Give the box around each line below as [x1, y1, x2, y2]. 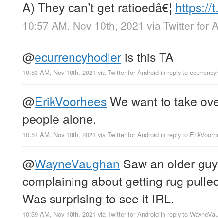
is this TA [121, 48, 174, 66]
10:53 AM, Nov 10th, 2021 [22, 68, 96, 77]
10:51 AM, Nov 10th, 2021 [22, 129, 96, 139]
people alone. [22, 109, 96, 127]
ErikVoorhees [35, 92, 107, 110]
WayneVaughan [35, 154, 120, 172]
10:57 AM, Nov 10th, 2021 [22, 18, 144, 33]
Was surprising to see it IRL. [22, 189, 174, 207]
